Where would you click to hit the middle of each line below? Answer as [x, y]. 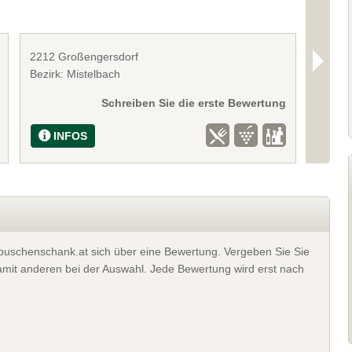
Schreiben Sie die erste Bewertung [194, 103]
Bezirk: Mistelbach [75, 73]
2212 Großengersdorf [84, 56]
